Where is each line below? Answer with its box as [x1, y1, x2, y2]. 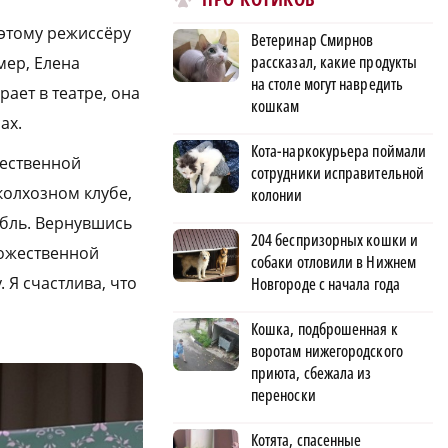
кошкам [251, 94, 300, 117]
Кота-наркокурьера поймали [251, 139, 427, 162]
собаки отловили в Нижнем [251, 250, 416, 273]
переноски [251, 383, 316, 406]
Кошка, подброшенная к [251, 317, 398, 340]
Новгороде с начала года [251, 272, 400, 295]
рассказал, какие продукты [251, 50, 418, 73]
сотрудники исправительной [251, 161, 425, 184]
